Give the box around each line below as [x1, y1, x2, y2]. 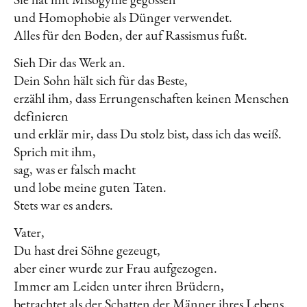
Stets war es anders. [14, 196, 116, 214]
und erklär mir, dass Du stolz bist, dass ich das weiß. [14, 125, 284, 143]
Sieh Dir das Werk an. [14, 53, 128, 72]
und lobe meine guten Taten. [14, 178, 169, 197]
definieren [14, 107, 69, 125]
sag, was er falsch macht [14, 160, 138, 179]
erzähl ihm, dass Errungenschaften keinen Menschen [14, 89, 289, 108]
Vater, [14, 223, 47, 242]
